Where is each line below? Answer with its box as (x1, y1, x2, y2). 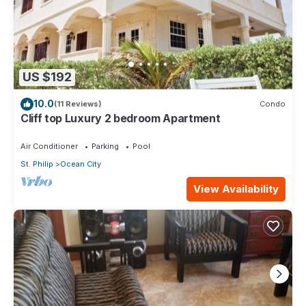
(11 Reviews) (54, 99, 102, 109)
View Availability (193, 182, 279, 195)
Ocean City (60, 158, 101, 169)
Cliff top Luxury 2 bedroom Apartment (20, 111, 221, 125)
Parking (92, 141, 119, 151)
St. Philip (20, 158, 53, 169)
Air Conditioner (20, 141, 78, 151)
